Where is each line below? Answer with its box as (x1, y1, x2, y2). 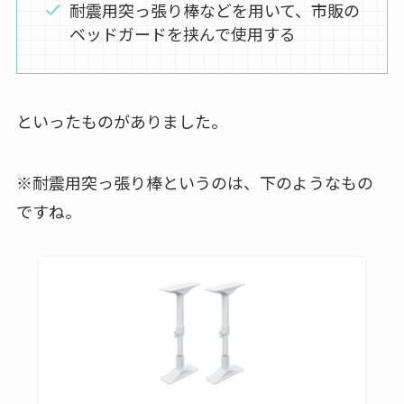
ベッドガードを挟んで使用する (69, 21, 297, 45)
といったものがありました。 (15, 108, 227, 133)
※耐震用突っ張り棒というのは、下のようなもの (15, 170, 373, 194)
